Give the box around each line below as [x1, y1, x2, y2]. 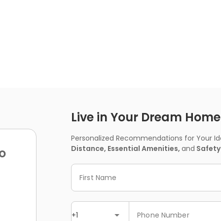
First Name [79, 172, 117, 183]
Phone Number [137, 210, 189, 220]
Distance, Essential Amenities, [71, 144, 182, 153]
